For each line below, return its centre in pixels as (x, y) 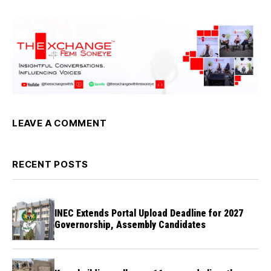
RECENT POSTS (50, 165)
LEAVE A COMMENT (60, 123)
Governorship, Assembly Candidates (130, 225)
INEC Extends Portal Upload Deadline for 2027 (149, 214)
